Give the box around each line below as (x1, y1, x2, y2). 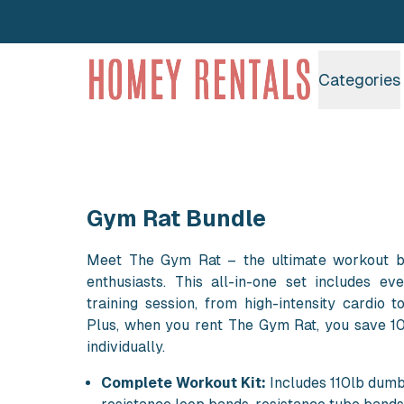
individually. (87, 338, 165, 355)
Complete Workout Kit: (101, 374, 266, 391)
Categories (318, 69, 401, 89)
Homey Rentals (129, 59, 232, 76)
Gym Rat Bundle (87, 206, 266, 232)
